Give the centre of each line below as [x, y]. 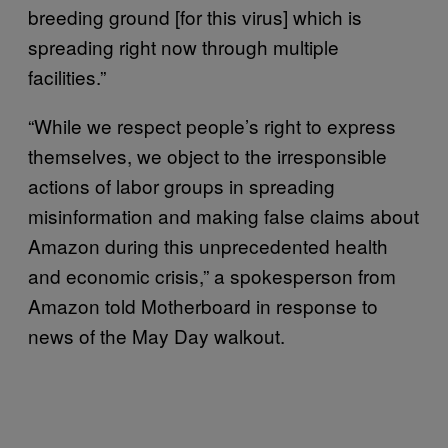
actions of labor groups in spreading [181, 185]
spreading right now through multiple [183, 46]
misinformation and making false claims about [223, 215]
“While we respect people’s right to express [212, 125]
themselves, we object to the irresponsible [207, 155]
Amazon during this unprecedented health [208, 245]
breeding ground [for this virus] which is [195, 16]
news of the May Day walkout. [156, 335]
